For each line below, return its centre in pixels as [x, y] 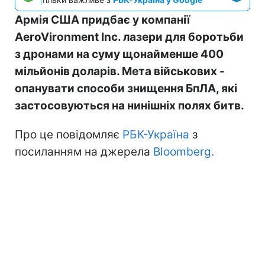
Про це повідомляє [69, 134]
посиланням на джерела [84, 151]
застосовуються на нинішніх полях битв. [130, 105]
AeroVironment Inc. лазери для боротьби [129, 37]
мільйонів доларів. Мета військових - [120, 71]
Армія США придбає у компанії [102, 20]
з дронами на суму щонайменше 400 [119, 54]
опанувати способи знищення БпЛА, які [126, 88]
